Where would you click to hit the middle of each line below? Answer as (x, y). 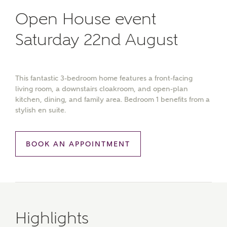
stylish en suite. (41, 110)
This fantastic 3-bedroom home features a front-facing (104, 78)
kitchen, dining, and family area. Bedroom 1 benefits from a (112, 99)
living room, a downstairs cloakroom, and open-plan (102, 89)
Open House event (86, 19)
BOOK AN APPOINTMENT (78, 144)
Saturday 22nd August (97, 40)
